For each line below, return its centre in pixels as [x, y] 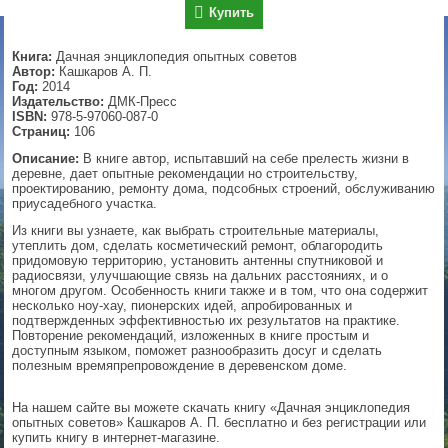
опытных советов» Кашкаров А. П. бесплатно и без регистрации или [219, 423]
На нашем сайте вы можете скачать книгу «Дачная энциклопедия [211, 408]
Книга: [32, 57]
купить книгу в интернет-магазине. [116, 438]
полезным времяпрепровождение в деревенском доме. [180, 366]
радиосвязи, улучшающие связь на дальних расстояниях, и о [200, 276]
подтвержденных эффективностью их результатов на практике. [206, 321]
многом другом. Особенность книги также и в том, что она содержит [220, 291]
